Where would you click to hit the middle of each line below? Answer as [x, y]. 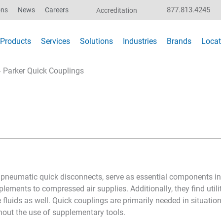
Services [56, 41]
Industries [140, 41]
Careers [57, 10]
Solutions [97, 41]
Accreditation [116, 10]
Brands [179, 41]
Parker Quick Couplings [43, 71]
